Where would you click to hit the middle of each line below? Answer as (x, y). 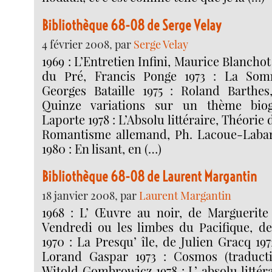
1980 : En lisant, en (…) (102, 148)
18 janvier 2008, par (91, 195)
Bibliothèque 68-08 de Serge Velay (132, 25)
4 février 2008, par (88, 44)
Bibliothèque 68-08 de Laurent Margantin (150, 177)
